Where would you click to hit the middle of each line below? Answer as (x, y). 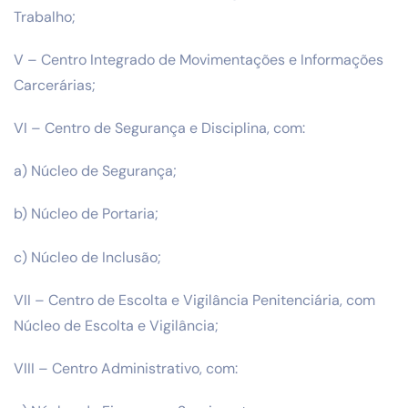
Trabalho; (45, 16)
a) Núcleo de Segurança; (95, 171)
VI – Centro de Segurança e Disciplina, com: (159, 128)
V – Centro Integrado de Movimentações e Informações (199, 59)
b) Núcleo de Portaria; (86, 214)
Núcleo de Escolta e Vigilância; (116, 325)
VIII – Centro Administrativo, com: (126, 368)
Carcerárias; (55, 85)
